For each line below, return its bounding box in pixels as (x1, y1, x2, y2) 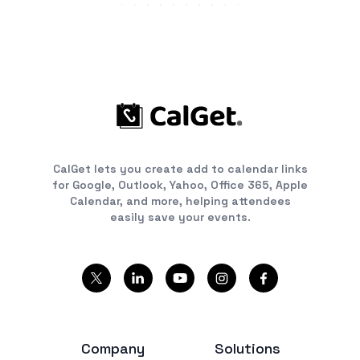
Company (80, 339, 145, 358)
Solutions (215, 339, 280, 358)
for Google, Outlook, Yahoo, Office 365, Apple (52, 178, 308, 193)
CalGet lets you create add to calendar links (52, 162, 308, 177)
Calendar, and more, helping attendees (69, 194, 291, 209)
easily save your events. (109, 210, 251, 225)
